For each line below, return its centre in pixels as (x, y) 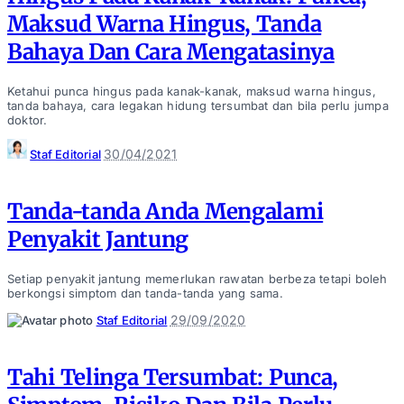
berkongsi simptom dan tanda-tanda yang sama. (145, 294)
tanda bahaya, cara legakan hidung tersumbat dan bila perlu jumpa (198, 106)
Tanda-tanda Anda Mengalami (165, 212)
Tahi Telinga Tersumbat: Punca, (173, 377)
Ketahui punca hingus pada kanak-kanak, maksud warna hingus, (192, 92)
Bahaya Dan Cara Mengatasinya (171, 52)
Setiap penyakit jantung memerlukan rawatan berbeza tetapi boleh (197, 279)
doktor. (28, 120)
